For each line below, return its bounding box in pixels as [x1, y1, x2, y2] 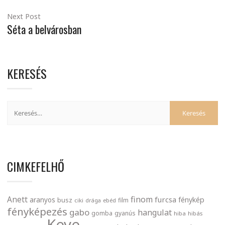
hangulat [138, 207, 172, 218]
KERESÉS [7, 64, 47, 83]
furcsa [155, 194, 176, 205]
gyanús [115, 209, 136, 218]
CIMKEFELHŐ [7, 157, 64, 176]
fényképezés [7, 204, 67, 219]
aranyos [30, 195, 55, 205]
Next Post [7, 12, 41, 22]
